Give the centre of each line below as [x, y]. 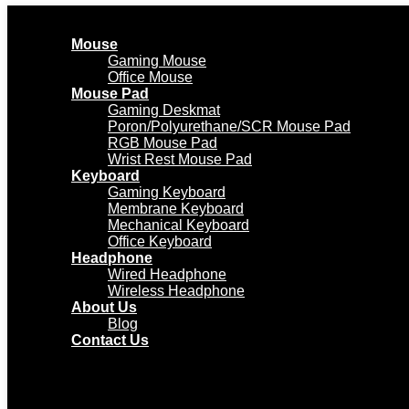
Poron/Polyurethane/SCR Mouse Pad [229, 126]
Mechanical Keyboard [178, 225]
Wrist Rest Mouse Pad [180, 159]
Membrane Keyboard [176, 209]
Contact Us [110, 340]
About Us [104, 307]
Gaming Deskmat [164, 110]
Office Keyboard [160, 241]
